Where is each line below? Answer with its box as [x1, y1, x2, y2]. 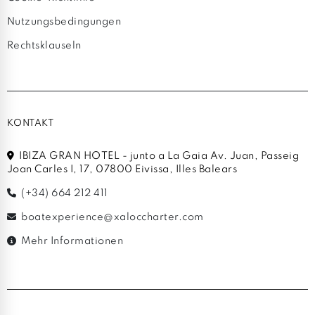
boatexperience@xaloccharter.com [18, 212, 204, 222]
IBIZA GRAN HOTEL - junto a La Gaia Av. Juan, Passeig [16, 150, 299, 161]
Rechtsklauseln [6, 40, 82, 51]
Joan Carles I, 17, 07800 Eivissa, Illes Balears [6, 164, 238, 174]
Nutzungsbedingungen [6, 16, 122, 27]
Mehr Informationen [18, 236, 123, 246]
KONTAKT [6, 118, 54, 128]
